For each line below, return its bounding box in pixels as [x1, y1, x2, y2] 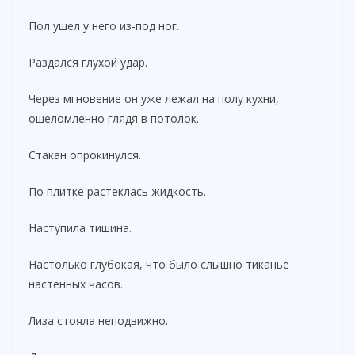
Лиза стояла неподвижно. [29, 312, 168, 328]
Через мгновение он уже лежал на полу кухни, [29, 90, 279, 106]
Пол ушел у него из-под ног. [29, 17, 179, 33]
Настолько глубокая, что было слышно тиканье [29, 256, 289, 272]
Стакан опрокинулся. [29, 147, 141, 162]
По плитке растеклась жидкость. [29, 183, 206, 199]
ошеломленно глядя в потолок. [29, 110, 199, 126]
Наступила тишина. [29, 219, 132, 235]
